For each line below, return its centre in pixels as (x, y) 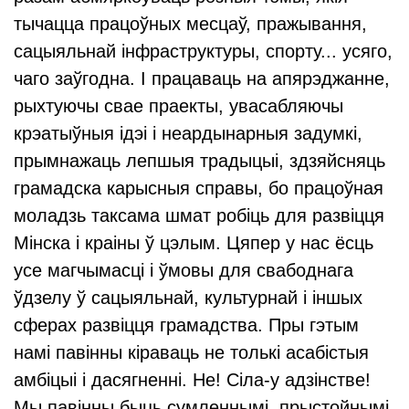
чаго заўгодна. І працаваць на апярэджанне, (202, 79)
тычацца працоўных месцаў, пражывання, (190, 24)
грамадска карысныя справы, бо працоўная (199, 188)
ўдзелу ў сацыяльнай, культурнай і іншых (188, 298)
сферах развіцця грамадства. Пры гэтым (186, 325)
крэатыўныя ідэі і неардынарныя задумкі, (188, 133)
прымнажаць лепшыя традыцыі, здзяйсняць (199, 161)
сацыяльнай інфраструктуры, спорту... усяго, (203, 51)
